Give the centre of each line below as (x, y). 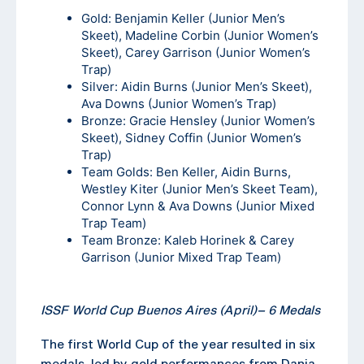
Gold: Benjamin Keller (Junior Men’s (183, 18)
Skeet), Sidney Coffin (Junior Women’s (191, 137)
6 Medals (292, 309)
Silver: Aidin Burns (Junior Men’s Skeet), (197, 86)
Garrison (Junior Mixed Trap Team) (181, 257)
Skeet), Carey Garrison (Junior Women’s (196, 52)
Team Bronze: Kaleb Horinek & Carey (188, 240)
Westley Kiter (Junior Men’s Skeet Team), (199, 188)
